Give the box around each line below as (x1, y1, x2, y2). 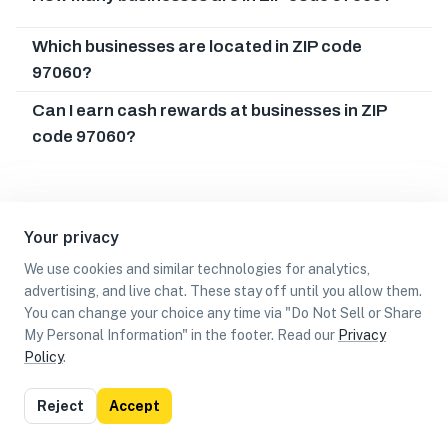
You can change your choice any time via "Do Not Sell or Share (24, 305, 422, 321)
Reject (37, 398, 84, 414)
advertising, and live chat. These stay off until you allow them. (24, 283, 422, 299)
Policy (24, 349, 63, 365)
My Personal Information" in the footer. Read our (24, 327, 335, 343)
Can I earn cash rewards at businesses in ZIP (32, 100, 387, 120)
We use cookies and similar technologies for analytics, (24, 261, 370, 277)
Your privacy (24, 228, 119, 247)
